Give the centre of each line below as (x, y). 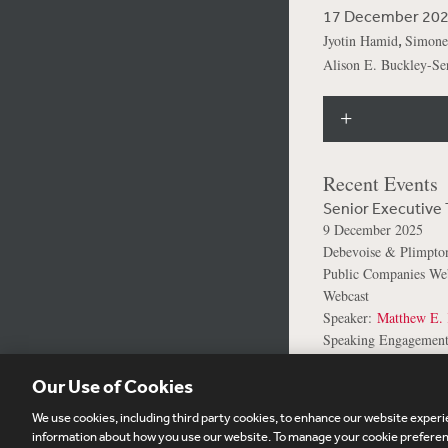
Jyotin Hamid (360, 40)
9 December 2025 (372, 229)
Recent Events (380, 183)
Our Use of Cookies (112, 386)
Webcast (345, 295)
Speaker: (349, 317)
